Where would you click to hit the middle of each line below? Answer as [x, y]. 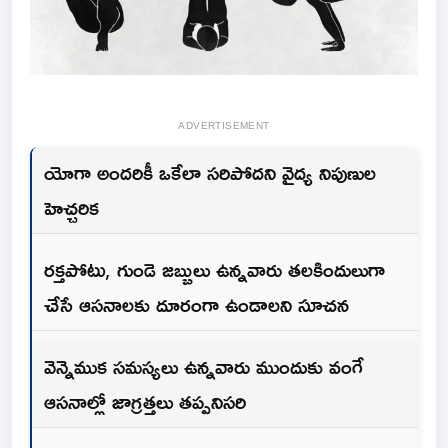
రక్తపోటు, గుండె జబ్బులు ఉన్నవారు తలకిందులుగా [214, 269]
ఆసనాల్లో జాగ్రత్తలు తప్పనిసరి [145, 401]
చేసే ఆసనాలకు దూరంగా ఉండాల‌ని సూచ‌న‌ [196, 304]
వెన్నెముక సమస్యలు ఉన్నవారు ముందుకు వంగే [203, 366]
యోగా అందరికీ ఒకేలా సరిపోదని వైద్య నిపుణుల [210, 172]
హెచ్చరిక [71, 207]
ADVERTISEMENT [224, 126]
